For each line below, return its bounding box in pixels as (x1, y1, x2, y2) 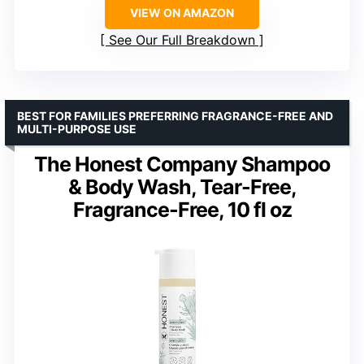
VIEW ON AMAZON (130, 5, 234, 19)
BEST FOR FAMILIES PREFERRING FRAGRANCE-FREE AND (17, 108, 333, 123)
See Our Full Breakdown (109, 31, 255, 48)
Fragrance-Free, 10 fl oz (72, 197, 292, 222)
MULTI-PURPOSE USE (17, 121, 136, 136)
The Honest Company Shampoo (34, 151, 330, 176)
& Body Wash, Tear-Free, (67, 174, 297, 199)
